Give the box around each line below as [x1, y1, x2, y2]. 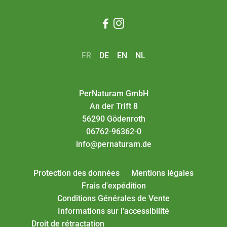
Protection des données [33, 168, 120, 178]
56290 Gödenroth [82, 113, 145, 124]
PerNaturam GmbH [79, 88, 148, 98]
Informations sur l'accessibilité [58, 206, 169, 216]
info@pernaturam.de [75, 139, 152, 149]
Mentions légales [131, 168, 194, 178]
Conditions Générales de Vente [57, 194, 170, 204]
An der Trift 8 [89, 101, 138, 111]
